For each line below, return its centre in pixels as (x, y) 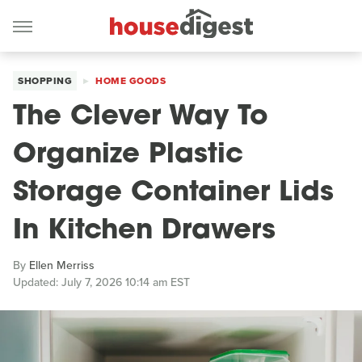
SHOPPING (45, 81)
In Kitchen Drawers (144, 232)
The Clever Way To (141, 118)
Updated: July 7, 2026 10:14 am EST (101, 282)
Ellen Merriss (62, 265)
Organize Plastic (128, 156)
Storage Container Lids (173, 194)
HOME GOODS (130, 81)
